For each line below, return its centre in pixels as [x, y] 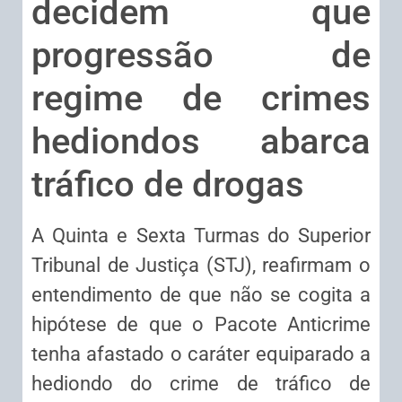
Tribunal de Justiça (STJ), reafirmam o [201, 265]
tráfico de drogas [168, 184]
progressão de [201, 55]
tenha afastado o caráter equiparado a [201, 354]
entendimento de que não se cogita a [201, 294]
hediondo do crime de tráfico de [201, 383]
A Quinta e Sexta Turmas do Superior [201, 235]
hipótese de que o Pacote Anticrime [201, 324]
